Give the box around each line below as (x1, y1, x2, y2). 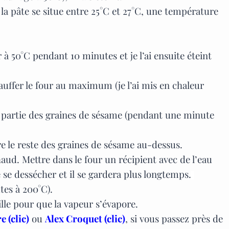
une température (146, 5, 218, 18)
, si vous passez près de (125, 212, 223, 225)
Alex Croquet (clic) (45, 212, 125, 225)
